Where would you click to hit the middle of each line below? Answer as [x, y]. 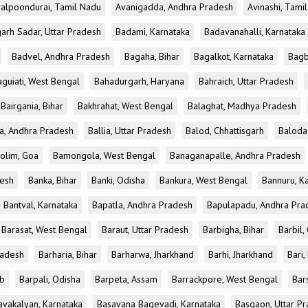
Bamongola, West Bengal [104, 155]
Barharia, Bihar [68, 254]
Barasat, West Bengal [44, 230]
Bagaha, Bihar [152, 56]
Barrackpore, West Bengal [225, 279]
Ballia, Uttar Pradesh [130, 131]
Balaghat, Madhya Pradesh [242, 106]
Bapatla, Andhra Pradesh [142, 205]
